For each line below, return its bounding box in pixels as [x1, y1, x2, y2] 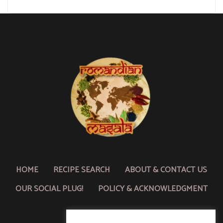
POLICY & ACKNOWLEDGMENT [98, 182, 208, 196]
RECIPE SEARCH [53, 163, 110, 177]
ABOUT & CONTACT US [125, 163, 207, 177]
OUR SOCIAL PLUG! [15, 182, 83, 196]
